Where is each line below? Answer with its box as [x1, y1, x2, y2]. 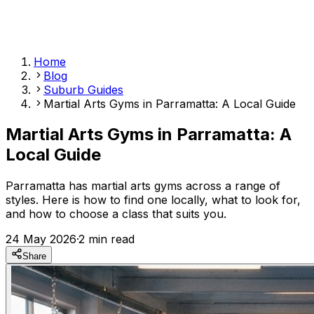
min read [85, 232, 135, 247]
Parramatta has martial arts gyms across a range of [6, 179, 280, 193]
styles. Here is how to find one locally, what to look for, [6, 193, 301, 207]
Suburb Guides [43, 82, 123, 97]
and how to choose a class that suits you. [6, 207, 226, 221]
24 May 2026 [6, 232, 76, 247]
